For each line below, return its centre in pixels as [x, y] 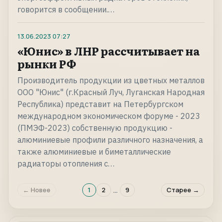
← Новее [37, 190]
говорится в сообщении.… [66, 10]
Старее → [183, 190]
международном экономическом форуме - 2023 [109, 116]
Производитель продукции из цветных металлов [111, 81]
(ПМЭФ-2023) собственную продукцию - [95, 128]
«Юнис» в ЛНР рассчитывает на [109, 51]
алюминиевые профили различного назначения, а [110, 140]
